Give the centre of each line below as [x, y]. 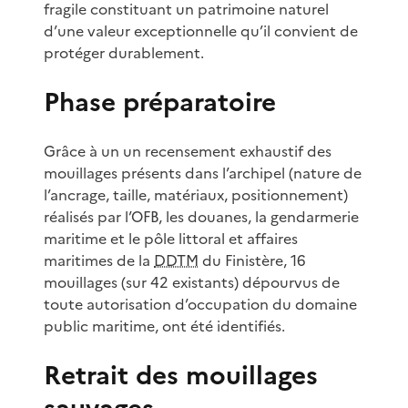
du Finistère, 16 [252, 260]
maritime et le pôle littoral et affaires [171, 238]
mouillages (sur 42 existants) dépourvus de [192, 282]
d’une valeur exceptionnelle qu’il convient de [201, 31]
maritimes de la [99, 260]
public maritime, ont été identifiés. [164, 326]
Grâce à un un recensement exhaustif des [188, 151]
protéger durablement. [124, 52]
